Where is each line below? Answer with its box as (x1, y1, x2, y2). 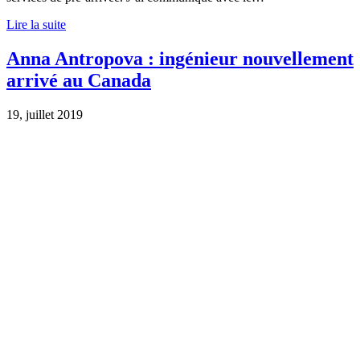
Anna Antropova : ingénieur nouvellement (6, 47, 354, 69)
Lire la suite (6, 17, 66, 31)
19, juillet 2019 (6, 107, 83, 121)
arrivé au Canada (6, 69, 151, 91)
